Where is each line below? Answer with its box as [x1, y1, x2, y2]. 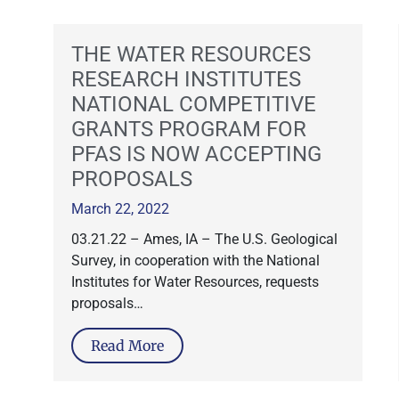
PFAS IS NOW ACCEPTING [71, 142, 322, 167]
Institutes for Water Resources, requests [71, 273, 319, 290]
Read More [91, 337, 164, 354]
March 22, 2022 [71, 200, 169, 217]
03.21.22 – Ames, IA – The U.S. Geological [71, 231, 338, 248]
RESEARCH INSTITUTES [71, 67, 301, 92]
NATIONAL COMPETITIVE [71, 92, 316, 117]
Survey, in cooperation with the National [71, 252, 320, 269]
